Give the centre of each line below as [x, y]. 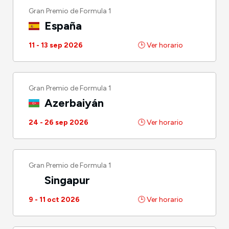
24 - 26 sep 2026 [59, 122]
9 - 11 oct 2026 [54, 199]
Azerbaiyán [73, 103]
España [62, 26]
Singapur [66, 180]
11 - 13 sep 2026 [56, 45]
